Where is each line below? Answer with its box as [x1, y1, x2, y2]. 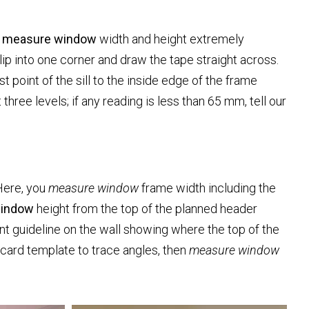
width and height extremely [97, 31, 244, 46]
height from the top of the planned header [34, 201, 257, 216]
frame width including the [139, 180, 276, 195]
